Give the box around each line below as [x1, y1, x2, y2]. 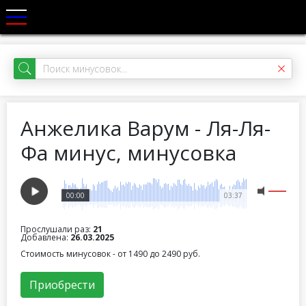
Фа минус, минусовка [20, 139, 236, 167]
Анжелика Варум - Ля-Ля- [20, 114, 270, 142]
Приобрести [29, 277, 95, 292]
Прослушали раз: [20, 223, 93, 235]
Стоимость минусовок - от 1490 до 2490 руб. [20, 248, 200, 260]
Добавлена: [20, 232, 70, 243]
